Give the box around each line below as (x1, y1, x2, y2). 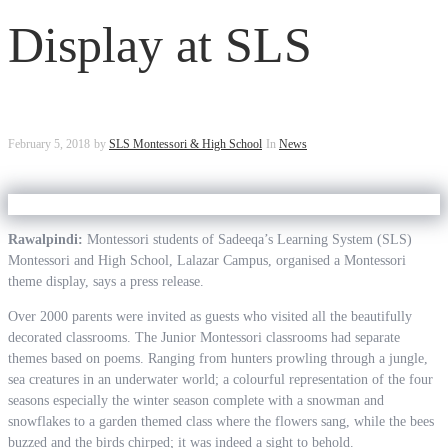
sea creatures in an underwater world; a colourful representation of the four (8, 372, 433, 387)
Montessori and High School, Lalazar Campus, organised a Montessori (8, 253, 406, 268)
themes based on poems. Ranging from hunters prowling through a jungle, (8, 351, 428, 366)
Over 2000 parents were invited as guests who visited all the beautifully (8, 309, 412, 324)
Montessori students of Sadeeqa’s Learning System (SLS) (83, 232, 412, 247)
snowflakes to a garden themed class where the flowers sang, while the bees (8, 414, 434, 429)
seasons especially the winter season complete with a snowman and (8, 393, 384, 408)
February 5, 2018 (8, 137, 90, 151)
